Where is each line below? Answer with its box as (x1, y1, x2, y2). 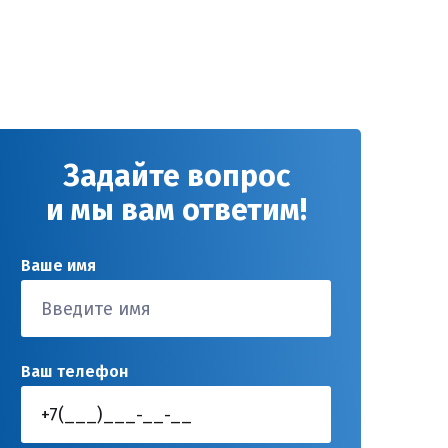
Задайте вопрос (62, 158, 290, 195)
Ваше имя (21, 256, 97, 276)
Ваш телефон (21, 362, 130, 382)
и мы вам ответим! (45, 192, 307, 229)
